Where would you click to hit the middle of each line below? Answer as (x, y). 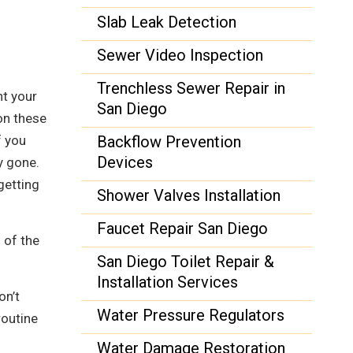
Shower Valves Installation (189, 195)
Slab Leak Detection (167, 22)
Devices (125, 162)
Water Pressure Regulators (191, 315)
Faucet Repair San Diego (183, 229)
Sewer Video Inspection (180, 55)
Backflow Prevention (169, 142)
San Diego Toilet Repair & (186, 262)
